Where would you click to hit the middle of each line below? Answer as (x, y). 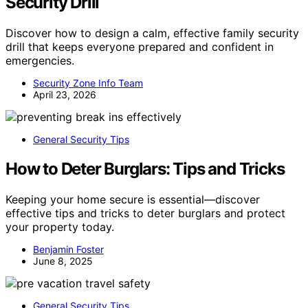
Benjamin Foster (68, 249)
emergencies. (40, 60)
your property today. (60, 227)
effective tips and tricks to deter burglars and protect (145, 213)
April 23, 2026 (65, 94)
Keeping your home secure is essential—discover (133, 199)
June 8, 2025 (63, 261)
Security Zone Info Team (88, 82)
